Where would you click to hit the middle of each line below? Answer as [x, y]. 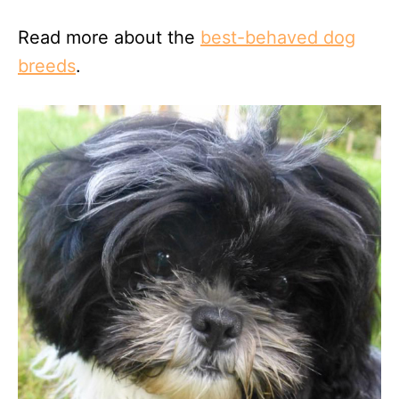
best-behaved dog [278, 38]
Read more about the [109, 38]
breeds [47, 66]
